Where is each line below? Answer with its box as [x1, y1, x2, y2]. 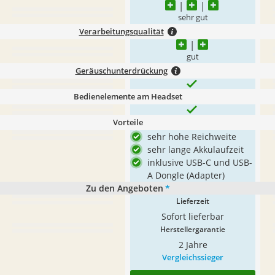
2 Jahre [178, 239, 207, 250]
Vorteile [112, 117, 143, 128]
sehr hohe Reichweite [147, 131, 236, 142]
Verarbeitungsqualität [79, 26, 164, 37]
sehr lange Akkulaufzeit [147, 144, 244, 155]
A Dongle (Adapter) [147, 169, 225, 181]
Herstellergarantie [160, 224, 225, 234]
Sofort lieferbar [161, 211, 224, 222]
